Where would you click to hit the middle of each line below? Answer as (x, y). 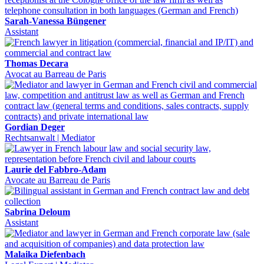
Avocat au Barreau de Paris (55, 74)
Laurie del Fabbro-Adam (55, 169)
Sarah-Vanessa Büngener (55, 21)
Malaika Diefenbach (45, 254)
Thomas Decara (37, 63)
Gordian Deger (35, 127)
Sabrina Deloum (37, 212)
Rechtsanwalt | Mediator (50, 137)
